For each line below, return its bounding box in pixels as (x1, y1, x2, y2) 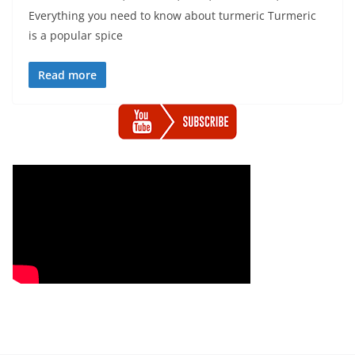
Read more (38, 67, 97, 82)
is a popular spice (29, 28, 123, 43)
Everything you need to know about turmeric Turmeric (29, 8, 316, 23)
